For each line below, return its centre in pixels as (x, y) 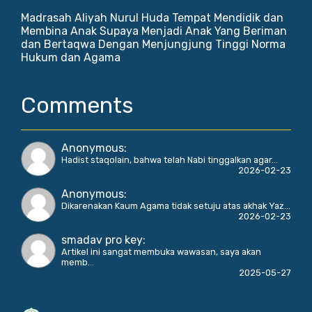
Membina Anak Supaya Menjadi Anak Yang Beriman (154, 31)
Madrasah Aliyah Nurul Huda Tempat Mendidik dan (152, 18)
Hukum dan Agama (71, 58)
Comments (77, 106)
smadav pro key (102, 240)
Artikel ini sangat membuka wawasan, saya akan (161, 252)
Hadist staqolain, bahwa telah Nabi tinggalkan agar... (170, 160)
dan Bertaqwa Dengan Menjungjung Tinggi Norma (153, 45)
